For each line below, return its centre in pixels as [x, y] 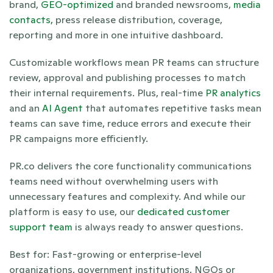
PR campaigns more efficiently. [80, 138]
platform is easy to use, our [73, 211]
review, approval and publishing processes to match [127, 77]
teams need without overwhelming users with [114, 181]
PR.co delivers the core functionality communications [130, 166]
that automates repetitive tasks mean [172, 108]
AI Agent [62, 108]
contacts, [31, 19]
